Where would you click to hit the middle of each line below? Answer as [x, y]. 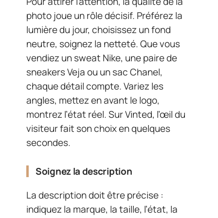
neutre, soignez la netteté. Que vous [103, 44]
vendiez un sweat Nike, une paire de [102, 58]
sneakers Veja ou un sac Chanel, [94, 72]
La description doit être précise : [95, 195]
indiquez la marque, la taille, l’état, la [102, 209]
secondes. [48, 143]
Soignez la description [84, 172]
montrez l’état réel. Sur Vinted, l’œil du [106, 115]
